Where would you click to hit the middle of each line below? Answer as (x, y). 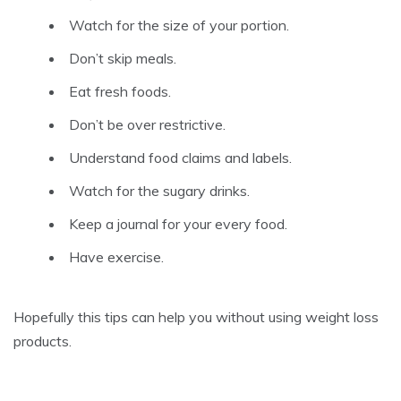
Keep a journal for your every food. (178, 224)
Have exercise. (116, 257)
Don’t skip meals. (123, 59)
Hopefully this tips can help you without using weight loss (196, 317)
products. (43, 341)
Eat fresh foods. (120, 92)
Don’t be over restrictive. (147, 125)
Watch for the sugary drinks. (159, 191)
